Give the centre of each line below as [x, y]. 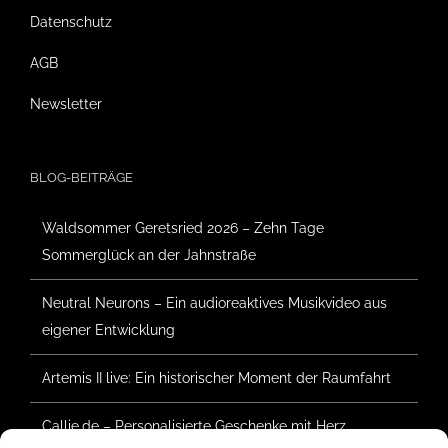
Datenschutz [71, 21]
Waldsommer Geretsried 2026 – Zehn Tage [183, 227]
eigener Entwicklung [108, 329]
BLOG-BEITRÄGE [81, 177]
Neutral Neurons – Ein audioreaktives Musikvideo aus [214, 302]
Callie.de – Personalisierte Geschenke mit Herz [194, 425]
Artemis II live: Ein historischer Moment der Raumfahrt [216, 377]
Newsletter [66, 103]
